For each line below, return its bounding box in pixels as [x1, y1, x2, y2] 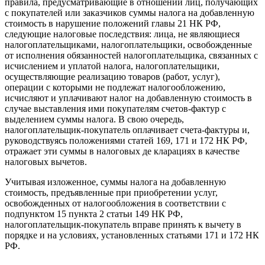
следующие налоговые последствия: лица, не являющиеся [5, 29, 240, 40]
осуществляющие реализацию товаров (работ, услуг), [5, 72, 220, 82]
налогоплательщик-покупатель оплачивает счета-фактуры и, [5, 125, 250, 135]
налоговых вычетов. [5, 157, 87, 167]
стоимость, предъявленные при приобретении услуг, [5, 188, 218, 198]
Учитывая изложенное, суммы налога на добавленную [5, 177, 226, 188]
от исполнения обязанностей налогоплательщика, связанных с [5, 50, 258, 61]
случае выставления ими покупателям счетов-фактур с [5, 104, 226, 114]
